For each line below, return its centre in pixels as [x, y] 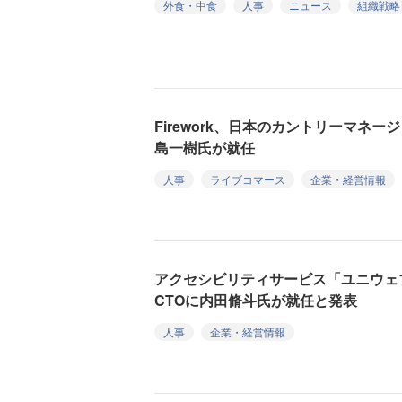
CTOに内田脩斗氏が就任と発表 [256, 300]
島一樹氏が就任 [205, 147]
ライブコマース [248, 179]
